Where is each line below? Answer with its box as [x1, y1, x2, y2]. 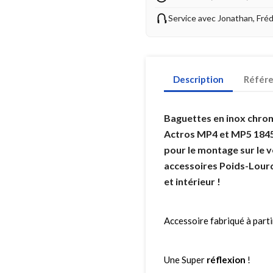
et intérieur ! [164, 175, 221, 188]
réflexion [207, 254, 246, 266]
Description [173, 74, 224, 85]
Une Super [164, 254, 207, 266]
